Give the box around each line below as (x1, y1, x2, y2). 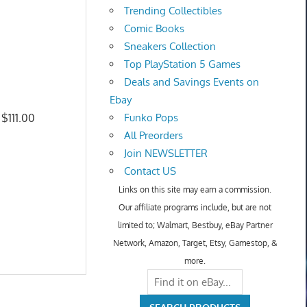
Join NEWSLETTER (124, 147, 208, 160)
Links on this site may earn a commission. (119, 184, 272, 195)
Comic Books (124, 22, 185, 36)
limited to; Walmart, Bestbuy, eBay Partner (117, 220, 273, 231)
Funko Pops (124, 111, 179, 125)
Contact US (124, 164, 177, 178)
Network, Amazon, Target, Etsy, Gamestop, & (112, 238, 278, 249)
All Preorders (124, 129, 184, 143)
